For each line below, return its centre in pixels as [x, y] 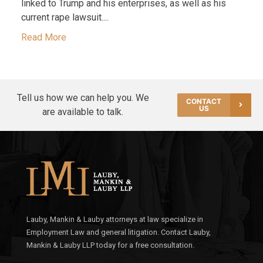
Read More [43, 38]
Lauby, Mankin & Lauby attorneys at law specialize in [115, 220]
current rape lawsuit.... [65, 18]
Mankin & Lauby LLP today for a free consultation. [110, 245]
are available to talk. [83, 112]
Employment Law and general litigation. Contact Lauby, [119, 232]
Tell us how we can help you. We [83, 98]
